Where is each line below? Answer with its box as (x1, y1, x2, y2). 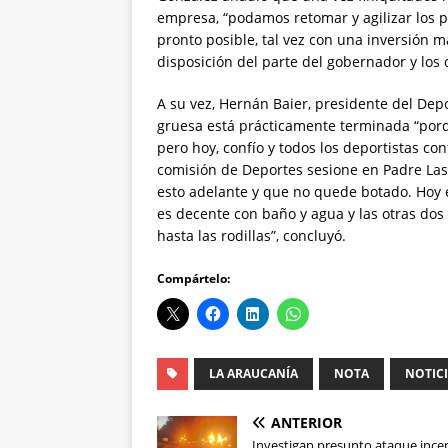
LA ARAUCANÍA (209, 365, 298, 383)
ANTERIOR (271, 413, 342, 433)
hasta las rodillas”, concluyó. (157, 226, 346, 246)
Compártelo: (157, 270, 230, 288)
